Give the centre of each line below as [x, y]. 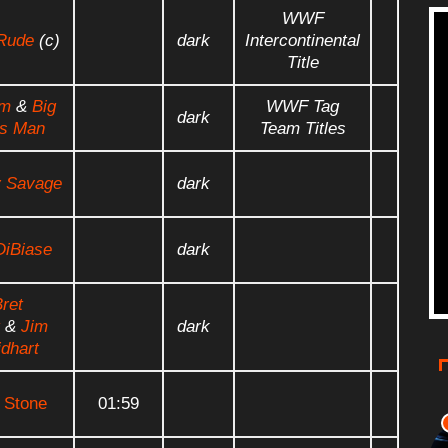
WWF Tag [302, 106]
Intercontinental [302, 40]
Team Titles [302, 128]
